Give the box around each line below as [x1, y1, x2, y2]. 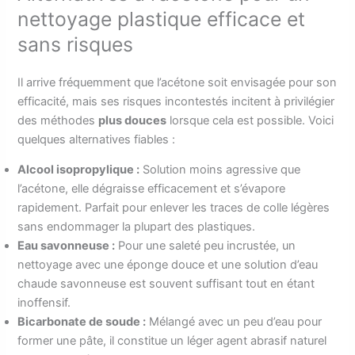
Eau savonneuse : [17, 239, 116, 254]
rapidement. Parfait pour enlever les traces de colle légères [17, 200, 330, 216]
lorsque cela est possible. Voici [166, 113, 334, 128]
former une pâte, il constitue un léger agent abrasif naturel [17, 334, 327, 349]
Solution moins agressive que [139, 162, 301, 177]
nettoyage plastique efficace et [17, 6, 306, 31]
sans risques [17, 32, 134, 56]
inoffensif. [17, 296, 71, 311]
